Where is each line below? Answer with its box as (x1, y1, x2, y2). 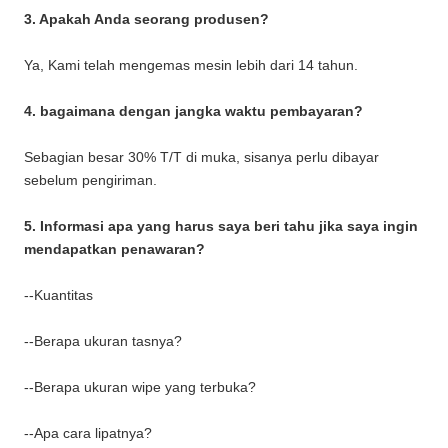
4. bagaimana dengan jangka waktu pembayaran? (24, 102, 363, 119)
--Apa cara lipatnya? (24, 424, 152, 441)
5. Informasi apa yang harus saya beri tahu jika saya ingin (24, 217, 418, 234)
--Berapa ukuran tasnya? (24, 332, 182, 349)
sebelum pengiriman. (24, 171, 157, 188)
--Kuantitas (24, 286, 93, 303)
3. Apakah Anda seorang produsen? (24, 10, 269, 27)
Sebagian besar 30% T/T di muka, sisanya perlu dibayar (24, 148, 379, 165)
